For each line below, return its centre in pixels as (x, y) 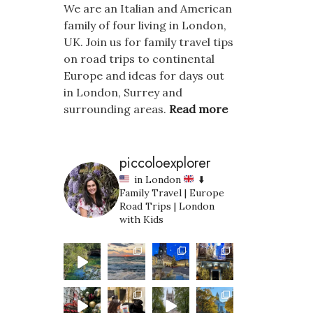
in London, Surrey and (123, 92)
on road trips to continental (139, 59)
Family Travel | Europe (172, 193)
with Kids (141, 219)
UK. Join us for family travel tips (148, 42)
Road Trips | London (167, 206)
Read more (198, 109)
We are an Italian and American (148, 8)
